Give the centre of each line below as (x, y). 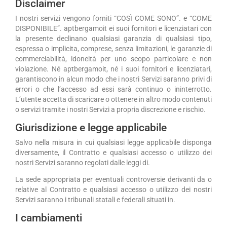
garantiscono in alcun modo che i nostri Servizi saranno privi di (113, 79)
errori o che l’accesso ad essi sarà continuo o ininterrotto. (113, 89)
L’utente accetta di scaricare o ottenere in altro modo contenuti (113, 100)
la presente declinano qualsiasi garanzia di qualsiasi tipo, (113, 39)
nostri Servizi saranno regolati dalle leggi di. (83, 162)
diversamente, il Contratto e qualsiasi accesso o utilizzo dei (113, 152)
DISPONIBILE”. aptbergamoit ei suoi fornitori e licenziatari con (113, 29)
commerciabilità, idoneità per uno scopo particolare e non (113, 59)
